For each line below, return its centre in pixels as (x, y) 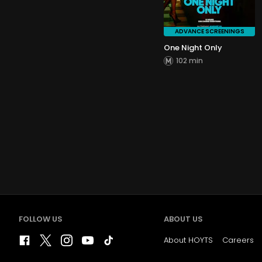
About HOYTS (188, 240)
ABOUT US (183, 219)
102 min (189, 61)
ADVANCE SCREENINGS (209, 31)
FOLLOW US (41, 219)
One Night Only (193, 48)
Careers (238, 240)
